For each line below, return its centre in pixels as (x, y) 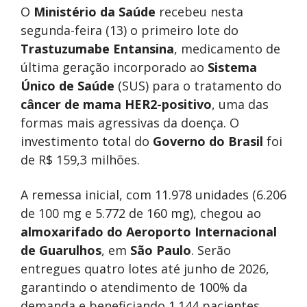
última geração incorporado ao (114, 67)
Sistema (232, 67)
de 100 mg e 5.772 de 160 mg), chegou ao (141, 213)
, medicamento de (227, 49)
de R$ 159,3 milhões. (80, 160)
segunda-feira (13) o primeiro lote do (130, 30)
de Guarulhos (61, 250)
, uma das (240, 105)
